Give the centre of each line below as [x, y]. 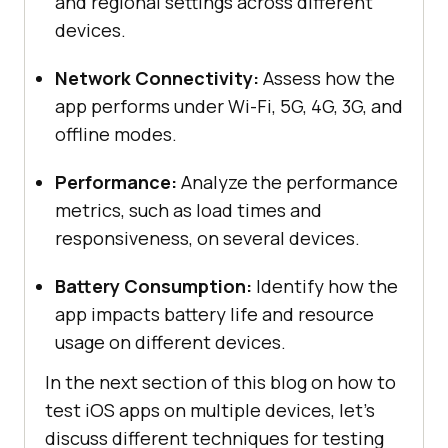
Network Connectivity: [157, 77]
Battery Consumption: [153, 285]
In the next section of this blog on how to [220, 381]
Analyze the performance [287, 181]
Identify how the [325, 285]
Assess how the [327, 77]
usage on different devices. [170, 341]
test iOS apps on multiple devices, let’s [210, 409]
